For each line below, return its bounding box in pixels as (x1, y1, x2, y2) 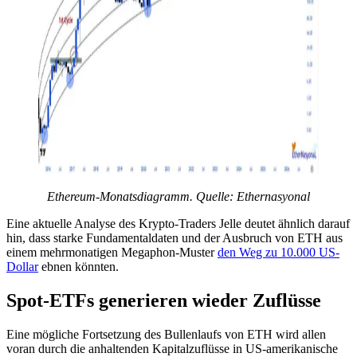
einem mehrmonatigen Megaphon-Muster (6, 245, 218, 259)
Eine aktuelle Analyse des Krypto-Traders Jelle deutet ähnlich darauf (6, 216, 350, 230)
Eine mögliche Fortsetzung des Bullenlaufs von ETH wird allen (6, 327, 326, 341)
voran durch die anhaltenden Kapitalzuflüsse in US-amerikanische (6, 341, 338, 355)
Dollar (6, 259, 38, 273)
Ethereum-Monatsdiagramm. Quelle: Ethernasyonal (47, 189, 310, 203)
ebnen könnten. (38, 259, 119, 273)
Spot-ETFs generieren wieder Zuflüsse (6, 289, 321, 311)
